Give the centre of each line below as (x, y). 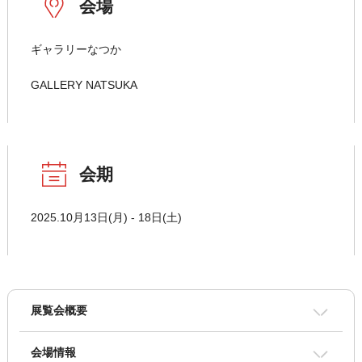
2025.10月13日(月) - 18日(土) (106, 218)
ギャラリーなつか (76, 50)
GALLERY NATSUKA (84, 85)
